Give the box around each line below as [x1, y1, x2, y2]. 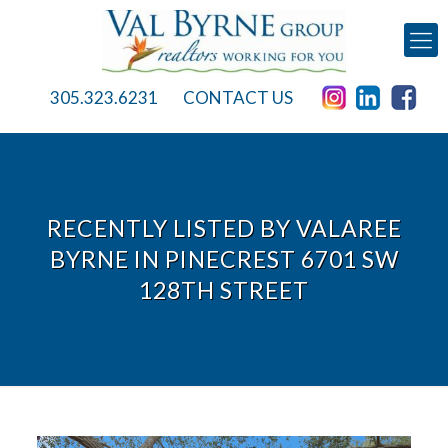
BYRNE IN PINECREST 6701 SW [49, 245, 399, 274]
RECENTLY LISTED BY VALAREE [46, 214, 402, 243]
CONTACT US [183, 87, 293, 109]
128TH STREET [139, 276, 309, 305]
